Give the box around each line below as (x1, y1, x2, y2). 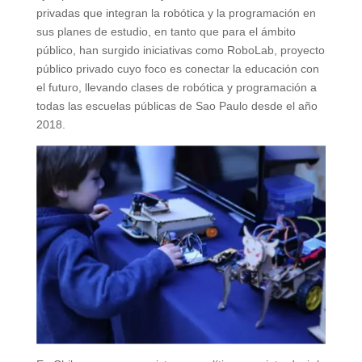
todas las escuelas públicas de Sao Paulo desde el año (36, 99, 318, 113)
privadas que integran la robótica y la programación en (36, 6, 316, 20)
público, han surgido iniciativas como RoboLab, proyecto (36, 44, 325, 57)
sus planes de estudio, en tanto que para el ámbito (36, 25, 296, 39)
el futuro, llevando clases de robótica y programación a (36, 81, 317, 95)
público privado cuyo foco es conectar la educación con (36, 62, 319, 76)
